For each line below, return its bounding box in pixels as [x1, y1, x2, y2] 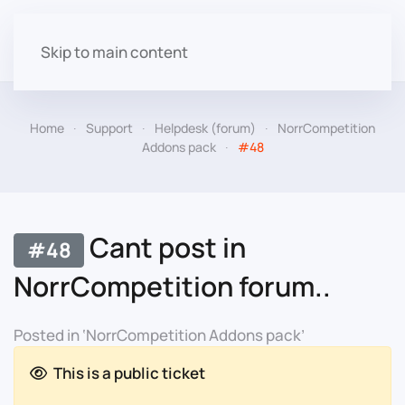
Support [86, 119, 133, 137]
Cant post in [84, 229, 247, 266]
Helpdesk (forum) [155, 119, 256, 137]
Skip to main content [41, 42, 188, 62]
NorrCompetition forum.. [14, 267, 331, 305]
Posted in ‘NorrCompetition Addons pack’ [14, 324, 305, 345]
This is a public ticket [51, 362, 206, 383]
